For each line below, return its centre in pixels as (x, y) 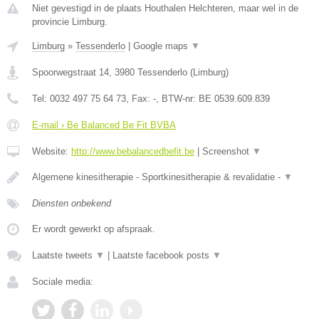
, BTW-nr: (177, 98)
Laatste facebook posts (162, 255)
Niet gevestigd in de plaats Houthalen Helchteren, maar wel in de (165, 8)
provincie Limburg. (70, 21)
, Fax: (140, 98)
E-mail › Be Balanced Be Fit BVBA (104, 125)
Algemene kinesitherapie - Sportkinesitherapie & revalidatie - (158, 177)
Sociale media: (63, 281)
